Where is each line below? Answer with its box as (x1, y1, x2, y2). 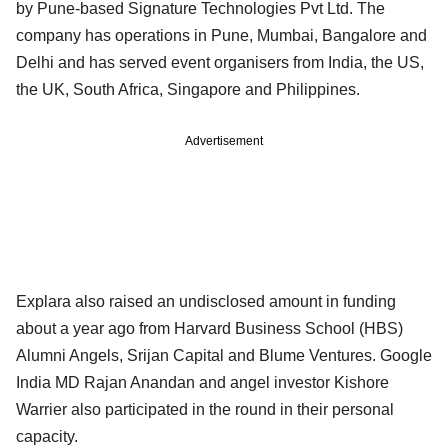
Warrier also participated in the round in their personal (16, 400, 394, 418)
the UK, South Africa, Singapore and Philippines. (16, 80, 360, 98)
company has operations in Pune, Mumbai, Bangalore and (16, 26, 427, 44)
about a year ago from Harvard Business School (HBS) (16, 319, 403, 337)
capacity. (16, 427, 78, 445)
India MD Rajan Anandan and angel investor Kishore (16, 373, 389, 391)
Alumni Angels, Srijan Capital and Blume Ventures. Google (16, 346, 432, 364)
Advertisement (185, 133, 263, 148)
